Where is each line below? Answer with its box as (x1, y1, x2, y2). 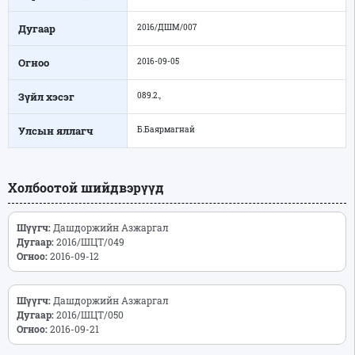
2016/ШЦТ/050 (54, 307, 131, 321)
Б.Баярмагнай (137, 123, 195, 135)
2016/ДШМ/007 (137, 21, 197, 32)
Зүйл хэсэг (18, 89, 74, 104)
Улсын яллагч (18, 123, 94, 138)
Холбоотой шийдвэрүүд (8, 178, 164, 196)
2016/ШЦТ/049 (54, 235, 132, 248)
